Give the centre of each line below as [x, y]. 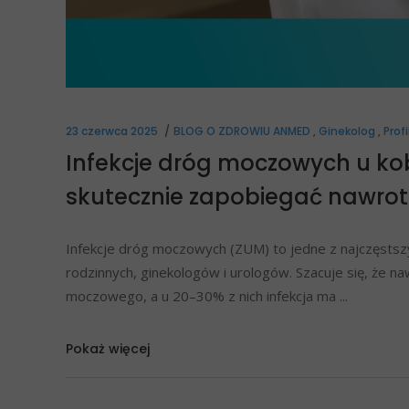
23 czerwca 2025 [112, 131]
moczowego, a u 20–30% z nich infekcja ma [203, 295]
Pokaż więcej [108, 349]
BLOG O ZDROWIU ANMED [242, 131]
